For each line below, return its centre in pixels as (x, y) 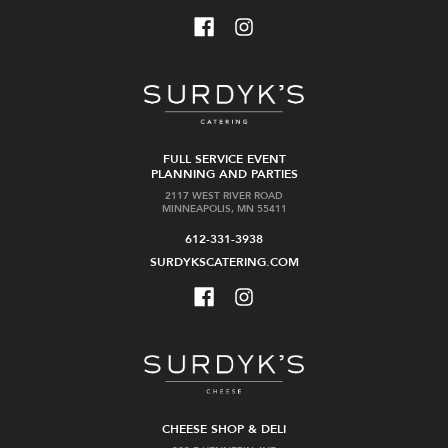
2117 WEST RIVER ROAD (224, 195)
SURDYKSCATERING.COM (224, 261)
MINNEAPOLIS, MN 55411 (224, 208)
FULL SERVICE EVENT (224, 158)
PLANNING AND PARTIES (224, 173)
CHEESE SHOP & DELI (224, 429)
